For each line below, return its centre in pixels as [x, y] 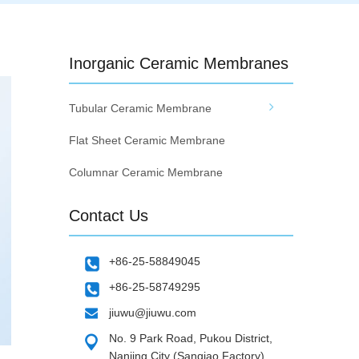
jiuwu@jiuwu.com [153, 313]
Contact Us [109, 216]
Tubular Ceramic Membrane [140, 108]
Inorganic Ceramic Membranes [179, 63]
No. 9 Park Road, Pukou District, [191, 338]
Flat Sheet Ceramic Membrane [147, 140]
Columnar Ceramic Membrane [146, 172]
